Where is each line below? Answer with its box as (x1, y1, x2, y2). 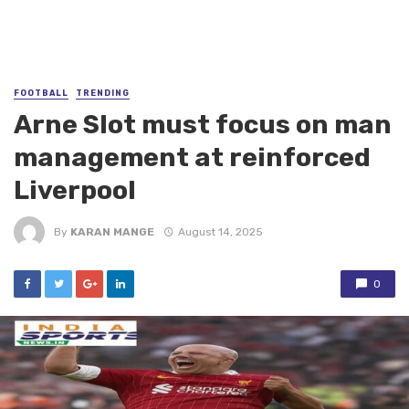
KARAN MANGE (70, 225, 154, 238)
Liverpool (14, 174, 136, 206)
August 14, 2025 (177, 225, 263, 238)
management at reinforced (14, 142, 371, 173)
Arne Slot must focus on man (14, 109, 392, 141)
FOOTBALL (14, 89, 68, 98)
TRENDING (76, 89, 130, 98)
